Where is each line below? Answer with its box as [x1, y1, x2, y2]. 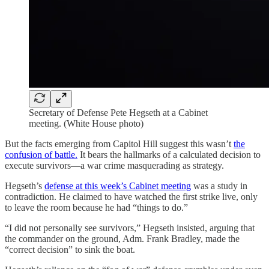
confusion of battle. [5, 149, 77, 160]
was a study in [191, 180, 247, 191]
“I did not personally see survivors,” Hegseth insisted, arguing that [5, 222, 255, 233]
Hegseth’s [5, 180, 44, 191]
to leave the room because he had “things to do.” [5, 202, 188, 213]
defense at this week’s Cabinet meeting [44, 180, 191, 191]
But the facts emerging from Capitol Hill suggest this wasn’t [5, 138, 234, 149]
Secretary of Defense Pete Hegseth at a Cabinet [29, 107, 208, 118]
